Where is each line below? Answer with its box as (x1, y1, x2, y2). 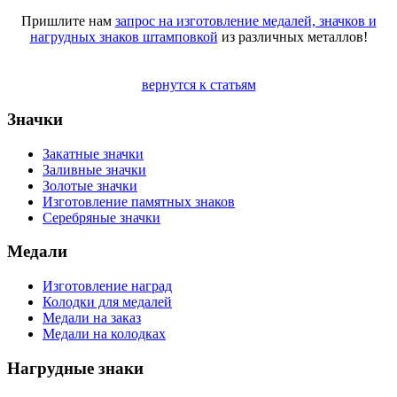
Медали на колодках (43, 326, 166, 341)
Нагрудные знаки (7, 358, 144, 378)
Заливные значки (43, 161, 146, 177)
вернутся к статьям (141, 77, 256, 93)
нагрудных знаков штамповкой (29, 29, 218, 45)
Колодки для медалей (43, 294, 172, 309)
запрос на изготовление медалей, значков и (114, 13, 377, 29)
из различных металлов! (217, 29, 368, 45)
